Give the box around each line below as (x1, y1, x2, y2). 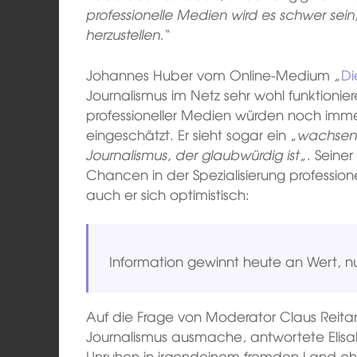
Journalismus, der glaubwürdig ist (86, 143, 300, 164)
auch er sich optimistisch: (86, 183, 250, 204)
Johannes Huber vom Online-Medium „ (86, 64, 342, 84)
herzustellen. (86, 24, 165, 45)
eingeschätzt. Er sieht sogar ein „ (86, 124, 298, 144)
